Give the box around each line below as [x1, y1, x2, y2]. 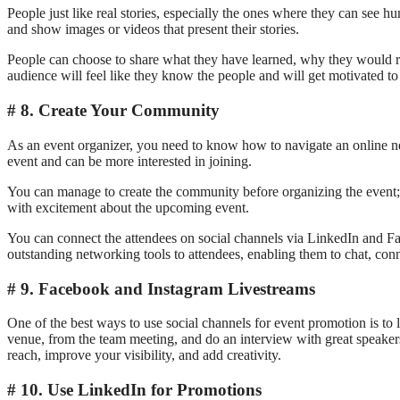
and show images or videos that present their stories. [7, 21, 299, 37]
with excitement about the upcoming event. [7, 199, 249, 215]
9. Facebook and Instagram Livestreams [21, 279, 315, 298]
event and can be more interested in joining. [7, 153, 252, 169]
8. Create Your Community [21, 101, 220, 121]
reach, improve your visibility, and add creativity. [7, 347, 281, 363]
